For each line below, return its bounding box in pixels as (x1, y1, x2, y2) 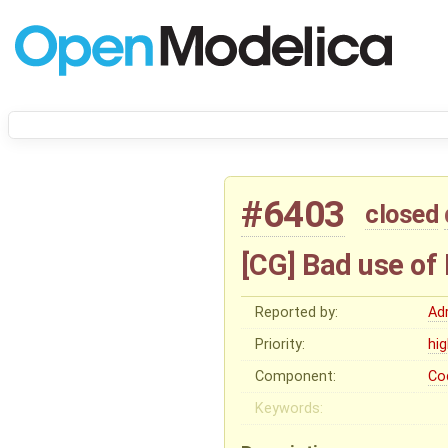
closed (365, 199, 439, 230)
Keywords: (255, 399, 324, 417)
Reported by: (255, 303, 339, 321)
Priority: (255, 335, 306, 353)
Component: (255, 367, 337, 385)
